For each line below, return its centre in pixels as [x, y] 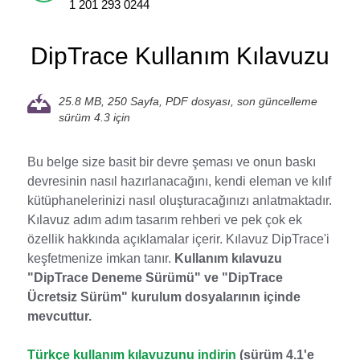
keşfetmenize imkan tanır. [100, 258]
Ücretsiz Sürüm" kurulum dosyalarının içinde [164, 297]
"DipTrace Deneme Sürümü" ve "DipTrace [155, 278]
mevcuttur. [59, 316]
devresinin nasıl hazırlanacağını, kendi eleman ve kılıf [179, 181]
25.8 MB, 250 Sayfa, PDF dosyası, [147, 101]
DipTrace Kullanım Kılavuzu [180, 56]
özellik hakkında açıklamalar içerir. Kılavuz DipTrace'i [178, 239]
